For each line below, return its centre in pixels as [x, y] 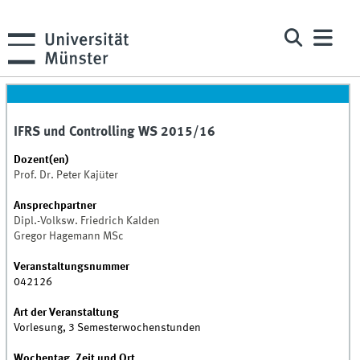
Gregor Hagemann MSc [69, 237]
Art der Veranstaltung [67, 313]
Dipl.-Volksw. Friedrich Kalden [87, 221]
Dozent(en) [41, 160]
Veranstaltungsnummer [72, 267]
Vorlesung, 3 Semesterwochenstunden [108, 328]
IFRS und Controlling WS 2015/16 [115, 133]
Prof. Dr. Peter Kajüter [66, 176]
